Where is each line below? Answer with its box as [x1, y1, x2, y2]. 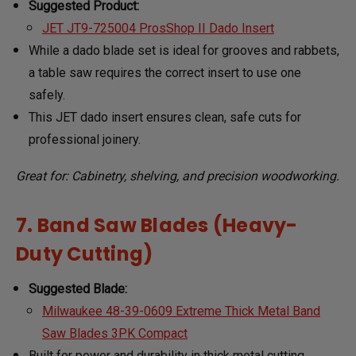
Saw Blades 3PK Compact [41, 325, 188, 341]
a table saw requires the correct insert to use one [29, 64, 302, 80]
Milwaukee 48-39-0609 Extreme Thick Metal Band [41, 303, 320, 319]
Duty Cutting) [16, 240, 153, 267]
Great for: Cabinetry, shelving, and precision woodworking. [16, 168, 339, 184]
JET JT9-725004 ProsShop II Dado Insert [41, 20, 274, 36]
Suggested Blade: [29, 281, 131, 296]
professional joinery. [29, 131, 141, 147]
